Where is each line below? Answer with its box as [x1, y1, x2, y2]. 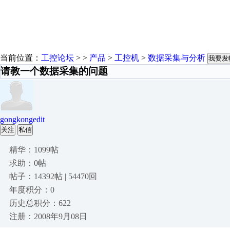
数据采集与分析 [148, 53, 205, 62]
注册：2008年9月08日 [9, 212, 87, 221]
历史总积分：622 [9, 199, 71, 207]
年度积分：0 [9, 185, 54, 194]
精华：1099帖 [9, 145, 59, 154]
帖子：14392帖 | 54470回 [9, 172, 97, 181]
